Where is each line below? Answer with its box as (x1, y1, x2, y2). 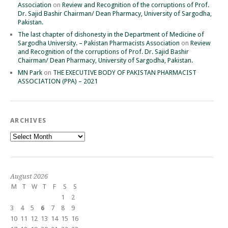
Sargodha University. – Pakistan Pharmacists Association (18, 39, 180, 47)
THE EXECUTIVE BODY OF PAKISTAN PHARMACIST (53, 69, 196, 77)
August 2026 (10, 173, 48, 181)
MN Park (18, 69, 42, 77)
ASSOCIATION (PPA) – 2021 (18, 77, 98, 85)
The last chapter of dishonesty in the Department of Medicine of (18, 31, 204, 39)
